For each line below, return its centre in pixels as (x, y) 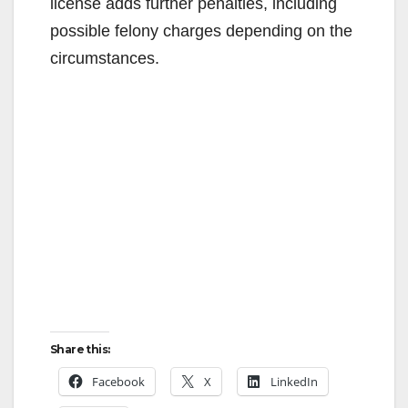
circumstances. (105, 58)
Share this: (80, 349)
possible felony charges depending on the (201, 31)
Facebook (118, 381)
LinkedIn (294, 381)
